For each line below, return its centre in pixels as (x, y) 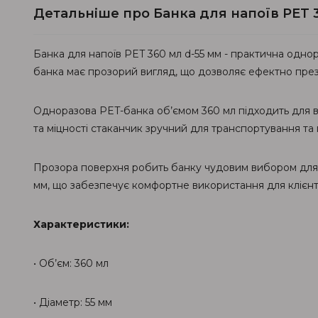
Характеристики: (81, 224)
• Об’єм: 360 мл (71, 263)
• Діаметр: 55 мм (73, 302)
